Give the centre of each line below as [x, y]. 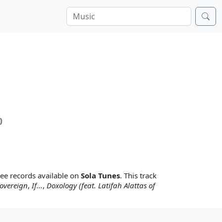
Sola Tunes [100, 175]
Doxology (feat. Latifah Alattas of [101, 185]
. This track [138, 175]
